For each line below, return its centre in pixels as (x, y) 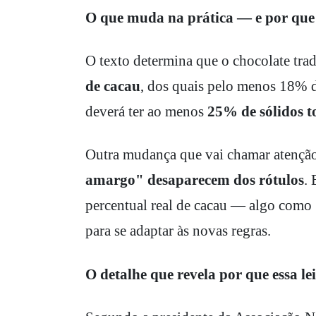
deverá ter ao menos (146, 111)
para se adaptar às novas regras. (178, 231)
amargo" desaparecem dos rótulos (194, 180)
